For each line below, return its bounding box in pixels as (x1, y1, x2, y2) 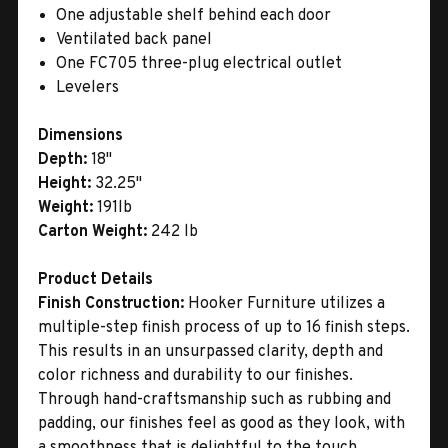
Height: (38, 173, 95, 194)
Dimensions (38, 125, 123, 146)
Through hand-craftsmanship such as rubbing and (38, 389, 391, 410)
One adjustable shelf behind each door (56, 5, 332, 26)
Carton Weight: (38, 221, 151, 242)
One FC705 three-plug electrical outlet (56, 53, 343, 74)
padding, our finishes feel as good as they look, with (38, 413, 405, 434)
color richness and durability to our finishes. (38, 365, 353, 386)
